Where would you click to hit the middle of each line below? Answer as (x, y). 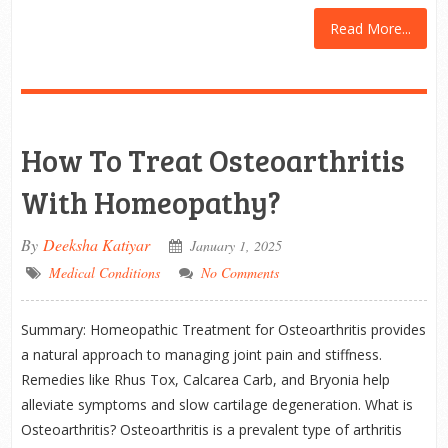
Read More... (371, 28)
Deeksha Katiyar (96, 244)
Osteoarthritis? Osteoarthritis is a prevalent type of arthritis (211, 429)
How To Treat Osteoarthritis (212, 160)
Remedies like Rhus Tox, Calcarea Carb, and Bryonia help (205, 379)
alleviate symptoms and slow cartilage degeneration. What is (216, 404)
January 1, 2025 (235, 245)
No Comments (239, 272)
